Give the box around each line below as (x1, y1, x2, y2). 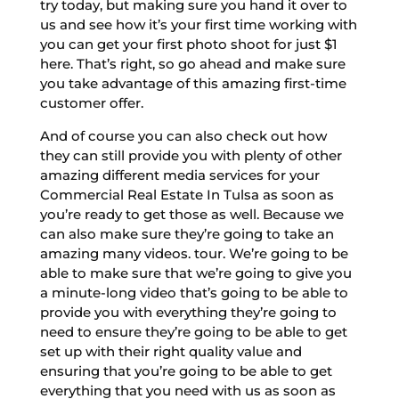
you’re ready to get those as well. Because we (39, 205, 344, 223)
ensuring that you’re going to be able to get (39, 362, 332, 379)
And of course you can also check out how (39, 126, 327, 144)
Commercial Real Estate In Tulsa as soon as (39, 185, 334, 203)
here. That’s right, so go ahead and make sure (39, 54, 346, 72)
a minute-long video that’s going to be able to (39, 283, 348, 301)
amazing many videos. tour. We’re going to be (39, 244, 348, 262)
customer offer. (39, 94, 143, 111)
